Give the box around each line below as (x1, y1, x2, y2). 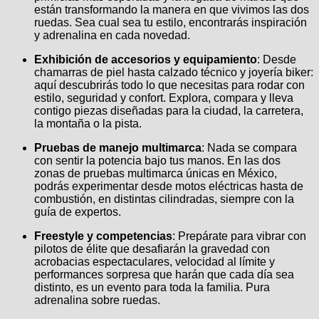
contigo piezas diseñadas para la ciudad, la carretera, (34, 105, 303, 117)
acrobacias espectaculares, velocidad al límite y (34, 256, 275, 268)
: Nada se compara (202, 142, 297, 155)
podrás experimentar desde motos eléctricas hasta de (34, 180, 303, 193)
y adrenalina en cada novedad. (34, 29, 190, 42)
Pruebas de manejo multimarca (34, 142, 202, 155)
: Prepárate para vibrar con (172, 230, 306, 243)
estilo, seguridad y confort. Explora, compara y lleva (34, 92, 293, 105)
